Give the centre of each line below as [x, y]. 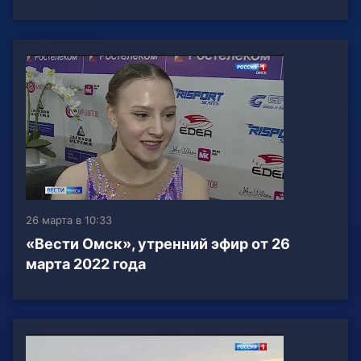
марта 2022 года [86, 264]
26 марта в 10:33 [69, 220]
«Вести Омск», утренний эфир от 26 [158, 244]
